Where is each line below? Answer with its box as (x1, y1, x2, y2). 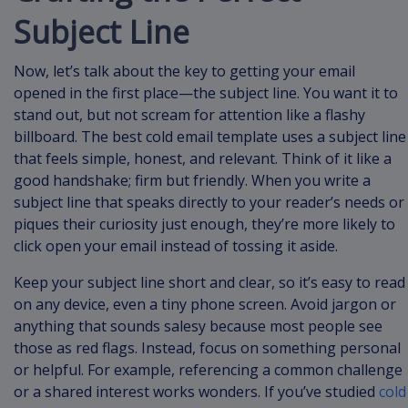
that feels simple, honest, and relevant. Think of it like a (14, 148, 392, 169)
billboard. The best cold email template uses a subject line (14, 127, 406, 148)
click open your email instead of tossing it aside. (14, 236, 338, 257)
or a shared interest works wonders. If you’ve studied (14, 382, 375, 403)
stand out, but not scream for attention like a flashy (14, 105, 365, 126)
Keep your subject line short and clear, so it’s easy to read (14, 272, 405, 293)
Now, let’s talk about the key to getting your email (14, 61, 355, 82)
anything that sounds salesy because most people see (14, 316, 382, 337)
